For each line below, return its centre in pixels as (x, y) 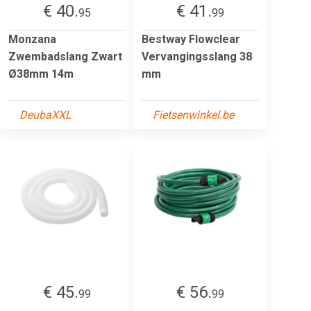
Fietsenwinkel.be (193, 115)
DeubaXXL (45, 115)
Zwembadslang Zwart (65, 56)
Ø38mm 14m (41, 74)
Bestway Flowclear (191, 39)
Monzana (32, 39)
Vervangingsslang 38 (197, 56)
